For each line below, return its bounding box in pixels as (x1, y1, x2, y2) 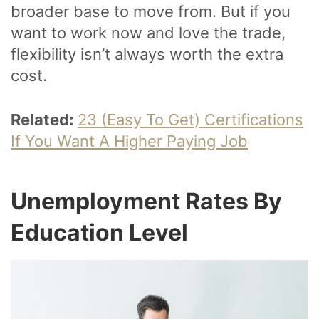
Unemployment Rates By (11, 187, 282, 216)
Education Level (11, 219, 193, 247)
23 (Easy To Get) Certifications (78, 110, 303, 130)
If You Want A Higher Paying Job (11, 132, 248, 151)
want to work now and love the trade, (11, 23, 286, 43)
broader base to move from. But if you (11, 2, 291, 21)
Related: (11, 110, 78, 130)
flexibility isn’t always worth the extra (11, 45, 283, 64)
